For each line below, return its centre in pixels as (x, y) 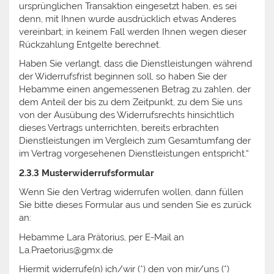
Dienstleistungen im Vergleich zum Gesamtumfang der (135, 141)
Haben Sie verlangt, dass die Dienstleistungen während (135, 64)
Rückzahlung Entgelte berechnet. (90, 44)
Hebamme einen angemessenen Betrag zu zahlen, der (135, 89)
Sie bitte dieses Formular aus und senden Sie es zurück (135, 205)
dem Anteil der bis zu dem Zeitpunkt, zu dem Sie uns (131, 102)
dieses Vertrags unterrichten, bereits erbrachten (119, 128)
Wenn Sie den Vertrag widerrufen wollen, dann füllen (131, 192)
